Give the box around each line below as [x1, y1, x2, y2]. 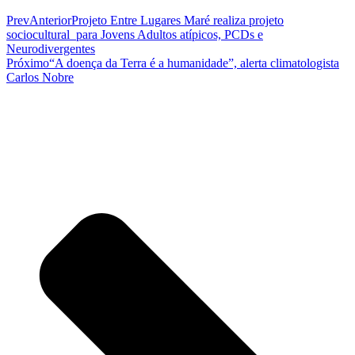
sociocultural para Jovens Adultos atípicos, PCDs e [6, 27, 263, 41]
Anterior [29, 13, 71, 27]
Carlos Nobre [6, 70, 74, 84]
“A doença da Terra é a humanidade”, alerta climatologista [49, 55, 339, 70]
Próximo [6, 55, 49, 70]
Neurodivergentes [6, 41, 95, 55]
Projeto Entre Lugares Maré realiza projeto [71, 13, 284, 27]
